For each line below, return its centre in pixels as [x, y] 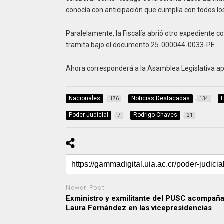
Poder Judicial [88, 115]
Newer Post [85, 188]
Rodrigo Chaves [155, 115]
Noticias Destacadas [160, 98]
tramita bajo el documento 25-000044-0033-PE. [141, 45]
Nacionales [84, 98]
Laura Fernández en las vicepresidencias [139, 208]
